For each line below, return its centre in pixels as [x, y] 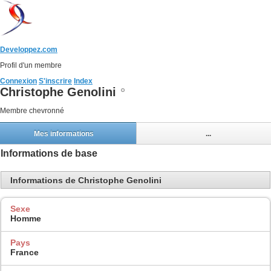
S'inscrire [55, 81]
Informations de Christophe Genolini [86, 180]
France [24, 252]
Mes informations [64, 133]
